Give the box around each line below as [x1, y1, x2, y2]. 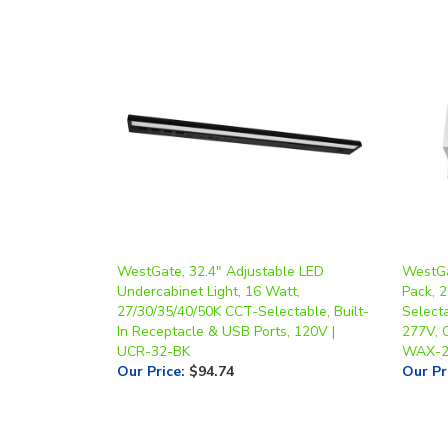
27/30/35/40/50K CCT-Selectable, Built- [117, 268, 369, 287]
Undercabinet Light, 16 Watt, [117, 248, 300, 267]
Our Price [117, 328, 181, 347]
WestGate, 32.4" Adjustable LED [117, 228, 324, 247]
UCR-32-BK [117, 308, 190, 327]
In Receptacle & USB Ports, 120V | [117, 288, 335, 307]
